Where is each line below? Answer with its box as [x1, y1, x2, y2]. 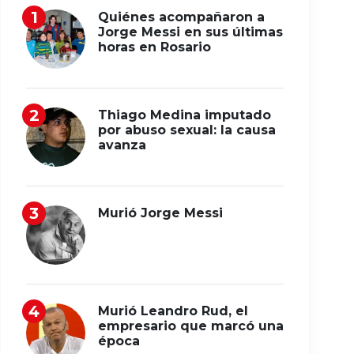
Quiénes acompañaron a [98, 9, 265, 24]
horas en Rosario [98, 40, 211, 55]
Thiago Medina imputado [98, 107, 271, 122]
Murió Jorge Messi [98, 205, 223, 220]
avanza [98, 137, 146, 153]
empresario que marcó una [98, 318, 284, 333]
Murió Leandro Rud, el [98, 303, 248, 318]
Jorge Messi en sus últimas [98, 24, 283, 40]
